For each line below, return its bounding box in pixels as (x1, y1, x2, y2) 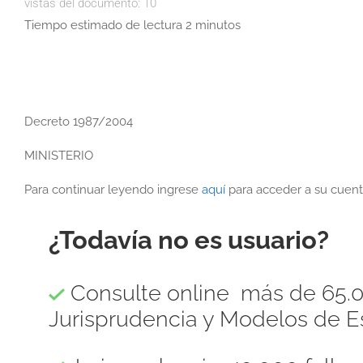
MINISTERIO (24, 147, 93, 163)
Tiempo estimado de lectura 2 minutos (24, 17, 241, 32)
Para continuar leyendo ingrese (24, 181, 202, 197)
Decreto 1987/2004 (24, 113, 133, 129)
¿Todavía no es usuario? (49, 225, 329, 255)
